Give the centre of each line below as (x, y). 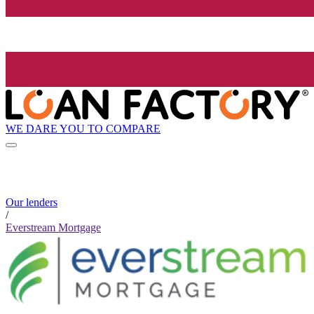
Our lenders (32, 203)
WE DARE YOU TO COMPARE (83, 128)
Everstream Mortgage (53, 228)
